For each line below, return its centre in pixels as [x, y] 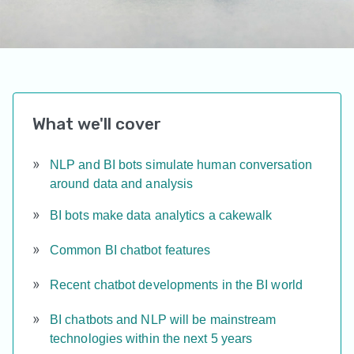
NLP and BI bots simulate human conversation [181, 165]
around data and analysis [122, 184]
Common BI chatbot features [130, 250]
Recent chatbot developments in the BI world [176, 285]
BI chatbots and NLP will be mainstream [163, 320]
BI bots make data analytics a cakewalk [161, 215]
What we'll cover [97, 124]
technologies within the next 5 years [151, 339]
